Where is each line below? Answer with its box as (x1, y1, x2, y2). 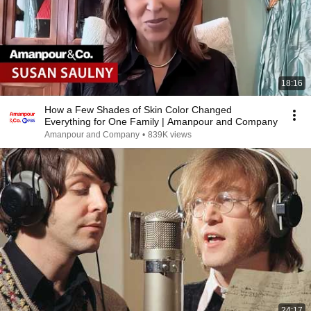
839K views (148, 130, 192, 140)
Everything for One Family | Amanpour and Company (44, 116, 278, 127)
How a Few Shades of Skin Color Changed (44, 104, 232, 115)
